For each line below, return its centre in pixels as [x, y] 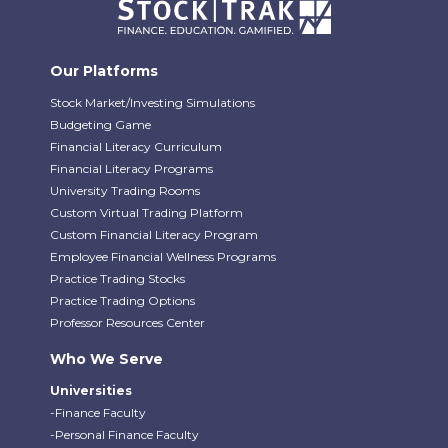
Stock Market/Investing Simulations [152, 102]
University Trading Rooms [125, 190]
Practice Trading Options [122, 300]
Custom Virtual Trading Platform [146, 212]
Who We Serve [106, 358]
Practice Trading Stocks [117, 278]
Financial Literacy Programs [131, 168]
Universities [91, 390]
